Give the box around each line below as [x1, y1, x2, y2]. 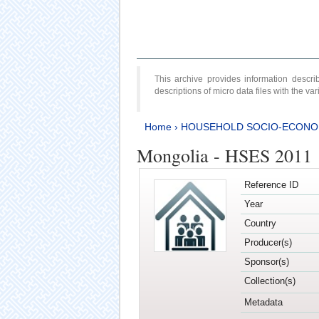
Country [244, 218, 276, 229]
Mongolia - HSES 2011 [136, 142, 312, 167]
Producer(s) [244, 237, 292, 249]
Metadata [244, 297, 283, 308]
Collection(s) [244, 276, 296, 287]
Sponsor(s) [244, 256, 289, 268]
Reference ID [244, 179, 298, 191]
